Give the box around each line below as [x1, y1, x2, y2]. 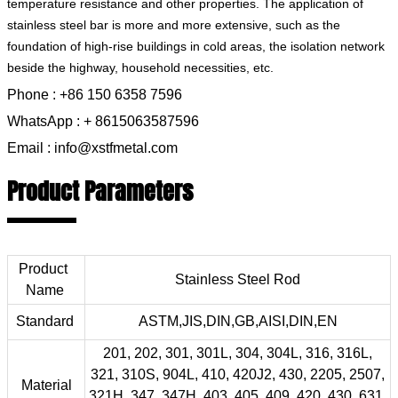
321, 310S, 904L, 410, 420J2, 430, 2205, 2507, [91, 367, 385, 383]
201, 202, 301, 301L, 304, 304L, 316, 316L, [103, 346, 372, 362]
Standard [15, 314, 77, 330]
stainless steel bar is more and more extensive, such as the [7, 18, 340, 33]
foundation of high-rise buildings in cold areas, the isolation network [7, 39, 385, 54]
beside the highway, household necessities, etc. [7, 60, 274, 76]
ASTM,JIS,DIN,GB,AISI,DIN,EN [138, 314, 338, 330]
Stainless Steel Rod [175, 272, 300, 288]
